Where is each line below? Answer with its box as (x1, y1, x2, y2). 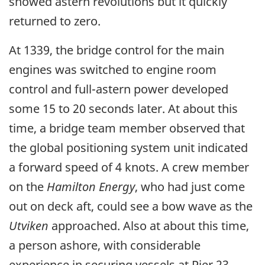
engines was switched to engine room (9, 62, 216, 78)
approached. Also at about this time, (49, 218, 249, 234)
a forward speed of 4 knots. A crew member (9, 159, 249, 176)
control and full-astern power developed (9, 81, 228, 98)
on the (9, 179, 47, 195)
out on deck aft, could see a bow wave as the (9, 198, 253, 215)
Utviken (9, 218, 49, 234)
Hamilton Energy (47, 179, 135, 195)
